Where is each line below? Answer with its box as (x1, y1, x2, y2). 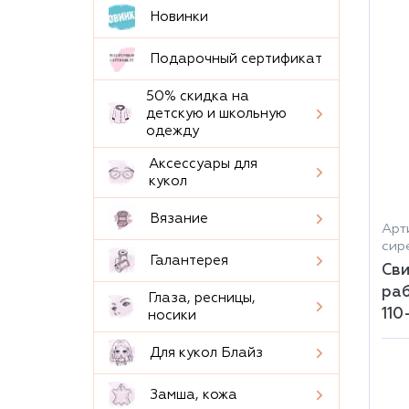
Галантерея (150, 254, 228, 267)
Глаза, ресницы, (147, 291, 256, 305)
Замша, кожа (150, 388, 237, 402)
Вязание (150, 212, 208, 225)
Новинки (150, 10, 208, 24)
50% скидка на (146, 89, 249, 103)
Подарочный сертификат (150, 52, 322, 66)
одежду (146, 124, 199, 138)
